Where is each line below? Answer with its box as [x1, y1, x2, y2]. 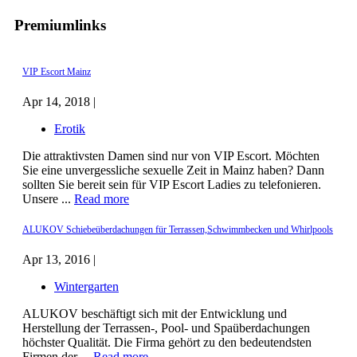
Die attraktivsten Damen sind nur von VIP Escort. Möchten [22, 149, 320, 163]
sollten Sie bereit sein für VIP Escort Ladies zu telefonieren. [22, 178, 321, 192]
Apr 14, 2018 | [22, 95, 96, 109]
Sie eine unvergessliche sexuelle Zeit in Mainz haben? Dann [22, 163, 324, 178]
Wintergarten [54, 279, 119, 293]
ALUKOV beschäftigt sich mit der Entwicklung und [22, 306, 287, 320]
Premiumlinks [14, 17, 106, 34]
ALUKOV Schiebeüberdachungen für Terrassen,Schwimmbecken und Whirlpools [22, 223, 333, 235]
